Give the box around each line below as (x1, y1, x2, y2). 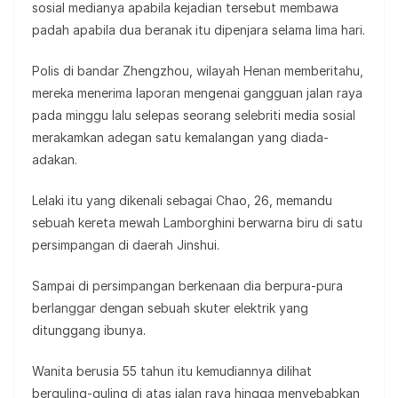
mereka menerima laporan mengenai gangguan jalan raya (32, 84, 362, 100)
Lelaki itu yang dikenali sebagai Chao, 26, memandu (32, 192, 332, 208)
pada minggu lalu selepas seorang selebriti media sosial (32, 107, 355, 123)
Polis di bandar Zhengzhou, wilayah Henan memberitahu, (32, 62, 363, 78)
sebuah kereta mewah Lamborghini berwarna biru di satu (32, 214, 362, 230)
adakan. (32, 151, 77, 167)
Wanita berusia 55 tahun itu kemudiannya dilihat (32, 362, 312, 378)
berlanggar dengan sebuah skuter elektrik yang (32, 299, 308, 315)
